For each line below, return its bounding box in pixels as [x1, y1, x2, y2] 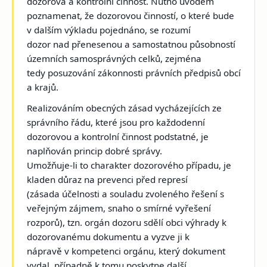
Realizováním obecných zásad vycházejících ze [27, 102, 222, 114]
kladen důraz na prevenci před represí [27, 173, 188, 186]
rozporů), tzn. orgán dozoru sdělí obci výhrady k [27, 216, 227, 229]
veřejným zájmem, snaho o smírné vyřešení [27, 202, 212, 215]
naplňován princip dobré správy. [27, 145, 163, 157]
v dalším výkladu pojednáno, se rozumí [27, 24, 191, 36]
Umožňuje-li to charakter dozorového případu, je [27, 159, 232, 172]
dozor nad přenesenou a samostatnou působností [27, 38, 236, 51]
